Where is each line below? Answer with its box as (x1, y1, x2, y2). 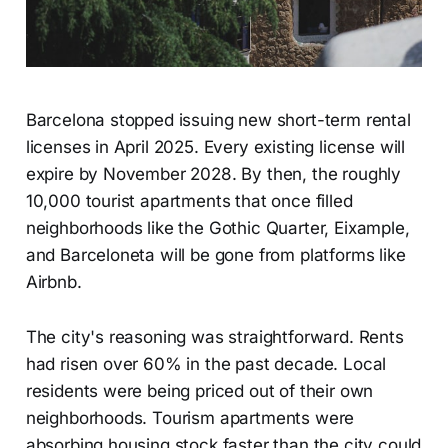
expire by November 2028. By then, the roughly (25, 163, 402, 184)
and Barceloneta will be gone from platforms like (25, 244, 406, 265)
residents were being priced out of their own (25, 380, 374, 401)
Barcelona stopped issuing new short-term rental (25, 109, 411, 130)
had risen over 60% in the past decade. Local (25, 353, 387, 374)
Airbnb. (25, 271, 82, 292)
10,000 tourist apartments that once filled (25, 190, 353, 211)
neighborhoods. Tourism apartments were (25, 407, 355, 428)
